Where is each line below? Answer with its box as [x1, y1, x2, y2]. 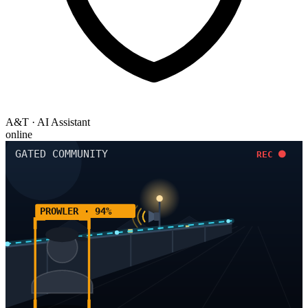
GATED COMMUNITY [14, 148, 108, 161]
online [5, 129, 32, 141]
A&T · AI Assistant [5, 116, 90, 129]
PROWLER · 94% [39, 205, 112, 217]
